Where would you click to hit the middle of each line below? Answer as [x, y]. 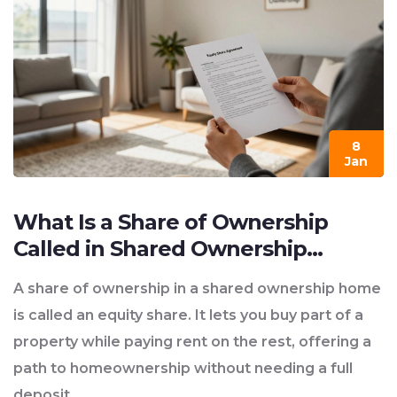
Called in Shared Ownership [160, 249]
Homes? [56, 276]
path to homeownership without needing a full [183, 369]
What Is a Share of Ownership [171, 222]
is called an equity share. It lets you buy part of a [188, 315]
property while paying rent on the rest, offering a [192, 342]
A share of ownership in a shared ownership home [197, 289]
